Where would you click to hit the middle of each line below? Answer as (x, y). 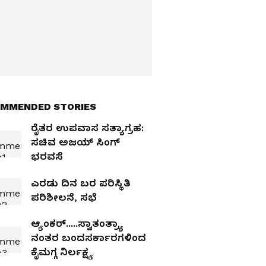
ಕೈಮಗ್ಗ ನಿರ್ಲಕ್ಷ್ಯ (62, 252)
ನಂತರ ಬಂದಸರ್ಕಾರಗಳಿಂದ (88, 238)
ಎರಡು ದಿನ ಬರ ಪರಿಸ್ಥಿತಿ (81, 183)
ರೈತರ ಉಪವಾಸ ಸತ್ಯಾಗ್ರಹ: (87, 128)
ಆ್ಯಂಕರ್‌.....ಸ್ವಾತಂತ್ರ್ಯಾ (77, 224)
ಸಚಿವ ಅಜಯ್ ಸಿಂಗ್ (75, 142)
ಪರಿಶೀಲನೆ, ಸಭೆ (64, 197)
